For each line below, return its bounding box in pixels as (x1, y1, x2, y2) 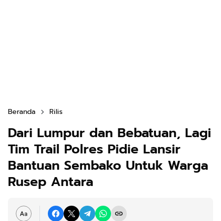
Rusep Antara (8, 172, 93, 191)
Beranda (8, 107, 36, 117)
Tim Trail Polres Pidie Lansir (8, 140, 181, 159)
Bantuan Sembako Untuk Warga (8, 156, 208, 175)
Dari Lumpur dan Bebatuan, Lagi (8, 123, 211, 143)
